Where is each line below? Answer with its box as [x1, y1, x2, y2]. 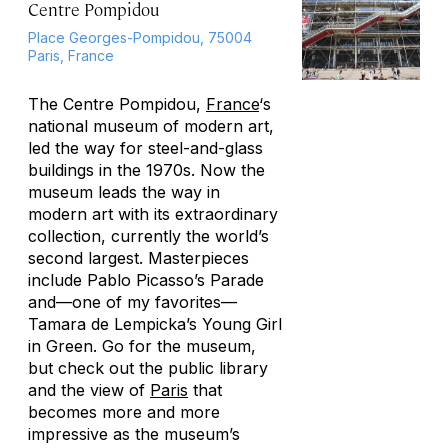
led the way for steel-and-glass [28, 138, 263, 158]
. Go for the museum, [93, 336, 256, 356]
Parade [210, 270, 264, 290]
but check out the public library [28, 358, 268, 378]
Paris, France [28, 47, 114, 64]
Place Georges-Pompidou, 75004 [28, 29, 252, 46]
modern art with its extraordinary [28, 204, 278, 224]
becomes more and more [28, 402, 220, 422]
